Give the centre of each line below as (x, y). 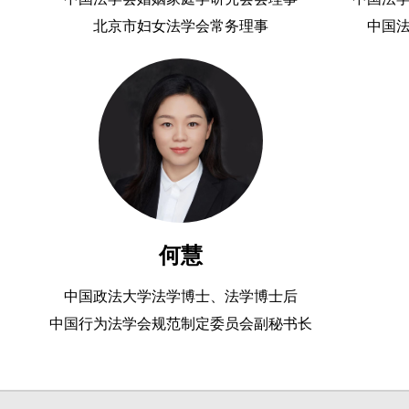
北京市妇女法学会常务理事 (180, 26)
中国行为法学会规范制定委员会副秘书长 (180, 324)
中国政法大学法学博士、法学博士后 (180, 296)
